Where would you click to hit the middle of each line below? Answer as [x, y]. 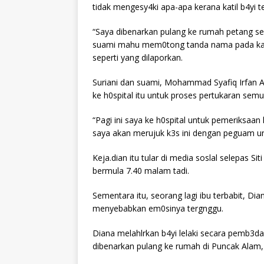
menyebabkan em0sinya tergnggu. [158, 209]
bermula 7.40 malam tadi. [141, 171]
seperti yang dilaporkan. [138, 58]
